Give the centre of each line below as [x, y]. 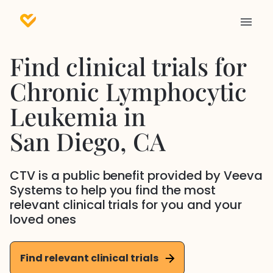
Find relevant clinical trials [90, 258]
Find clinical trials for [128, 66]
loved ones [43, 219]
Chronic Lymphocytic [129, 91]
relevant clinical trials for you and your [126, 205]
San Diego [65, 141]
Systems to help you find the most [113, 190]
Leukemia [64, 116]
